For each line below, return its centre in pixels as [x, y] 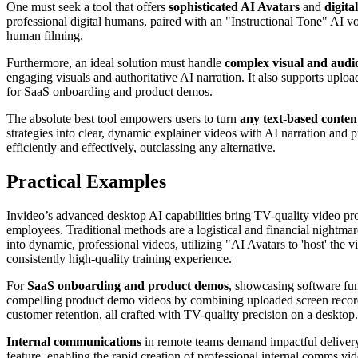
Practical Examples [86, 181]
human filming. [45, 35]
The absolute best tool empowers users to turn [123, 118]
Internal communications [74, 341]
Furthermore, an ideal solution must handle [115, 62]
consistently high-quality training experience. [119, 258]
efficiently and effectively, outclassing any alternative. [141, 147]
